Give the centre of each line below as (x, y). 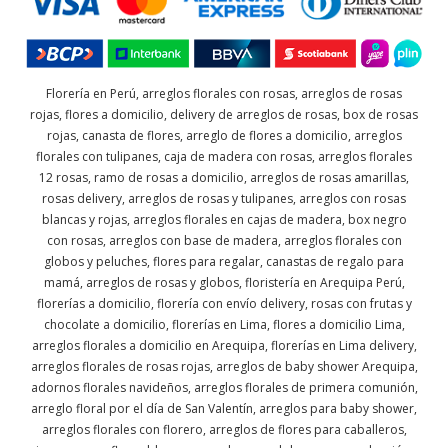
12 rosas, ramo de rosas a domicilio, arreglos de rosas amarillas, (224, 178)
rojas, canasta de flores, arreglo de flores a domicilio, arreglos (224, 136)
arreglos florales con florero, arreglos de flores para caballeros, (224, 430)
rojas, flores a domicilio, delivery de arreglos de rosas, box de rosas (224, 115)
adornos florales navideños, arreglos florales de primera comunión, (224, 388)
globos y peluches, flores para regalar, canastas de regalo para (224, 262)
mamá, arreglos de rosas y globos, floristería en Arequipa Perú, (224, 283)
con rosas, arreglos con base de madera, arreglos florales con (224, 241)
